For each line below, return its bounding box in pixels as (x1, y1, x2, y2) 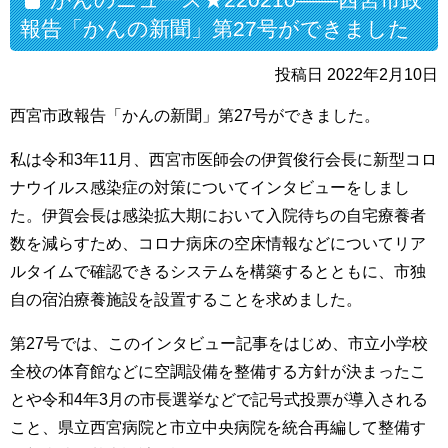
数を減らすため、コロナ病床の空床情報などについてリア (10, 234, 426, 252)
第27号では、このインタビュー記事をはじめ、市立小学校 (10, 334, 428, 352)
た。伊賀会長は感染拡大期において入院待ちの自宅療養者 (10, 206, 426, 224)
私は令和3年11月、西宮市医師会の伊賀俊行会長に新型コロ (10, 150, 437, 168)
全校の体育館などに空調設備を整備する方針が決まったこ (10, 362, 426, 380)
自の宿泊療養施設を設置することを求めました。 (10, 290, 362, 308)
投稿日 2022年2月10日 (275, 65, 438, 83)
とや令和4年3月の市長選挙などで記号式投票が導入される (10, 390, 428, 408)
